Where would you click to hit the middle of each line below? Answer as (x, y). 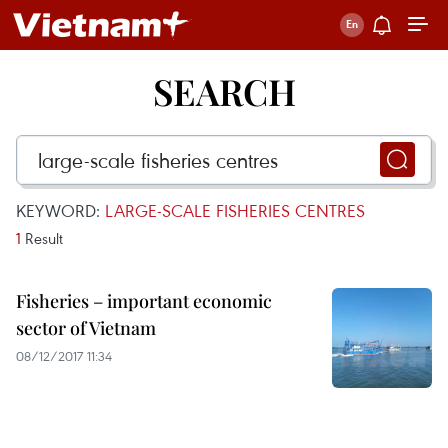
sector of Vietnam (86, 328)
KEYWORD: (60, 210)
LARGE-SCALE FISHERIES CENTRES (235, 210)
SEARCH (224, 91)
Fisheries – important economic (144, 301)
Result (42, 238)
